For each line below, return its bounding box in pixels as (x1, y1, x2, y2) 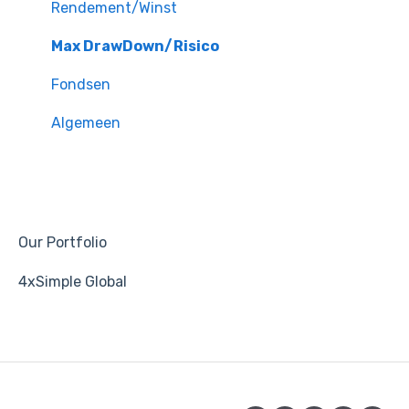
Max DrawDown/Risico (51, 37, 219, 55)
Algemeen (51, 113, 121, 131)
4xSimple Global (18, 272, 127, 290)
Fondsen (51, 75, 110, 93)
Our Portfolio (18, 233, 107, 251)
